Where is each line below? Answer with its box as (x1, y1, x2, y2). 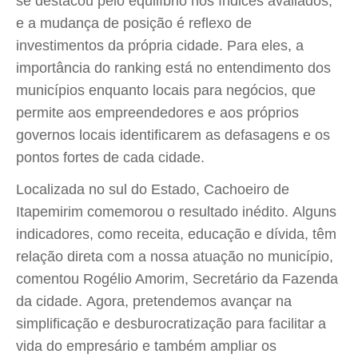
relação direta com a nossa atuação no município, (16, 249, 333, 265)
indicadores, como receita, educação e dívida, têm (16, 226, 336, 242)
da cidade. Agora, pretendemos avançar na (16, 293, 292, 309)
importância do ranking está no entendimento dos (16, 60, 331, 76)
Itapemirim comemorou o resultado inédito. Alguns (16, 204, 336, 220)
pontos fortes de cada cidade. (16, 149, 205, 165)
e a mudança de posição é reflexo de (16, 15, 252, 31)
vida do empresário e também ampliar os (16, 338, 276, 354)
